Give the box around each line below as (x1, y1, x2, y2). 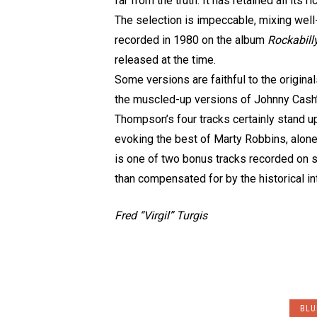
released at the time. (115, 53, 216, 67)
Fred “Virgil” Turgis (115, 209, 207, 222)
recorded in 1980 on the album (115, 33, 267, 47)
